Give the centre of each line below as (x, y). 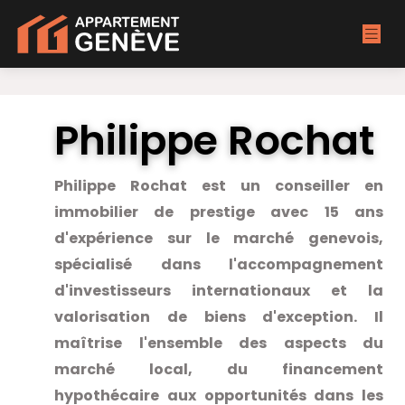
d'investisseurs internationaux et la (219, 290)
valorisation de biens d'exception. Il (219, 316)
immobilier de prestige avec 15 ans (219, 212)
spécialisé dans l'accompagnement (219, 264)
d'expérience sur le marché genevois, (219, 238)
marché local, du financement (219, 369)
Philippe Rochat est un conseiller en (219, 185)
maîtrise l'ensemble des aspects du (219, 343)
